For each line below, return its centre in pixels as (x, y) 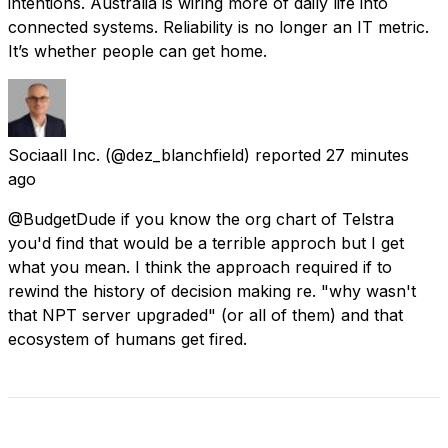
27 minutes (367, 154)
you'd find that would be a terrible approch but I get (206, 242)
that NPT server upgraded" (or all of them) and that (205, 314)
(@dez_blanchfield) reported (213, 154)
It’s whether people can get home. (137, 50)
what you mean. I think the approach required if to (200, 266)
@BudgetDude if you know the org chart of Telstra (201, 218)
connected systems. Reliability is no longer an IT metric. (218, 26)
